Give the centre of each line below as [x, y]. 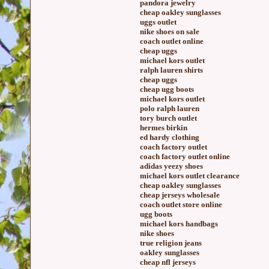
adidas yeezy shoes [171, 166]
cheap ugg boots [167, 89]
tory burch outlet [168, 118]
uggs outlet [158, 22]
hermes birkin [164, 128]
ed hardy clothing [170, 137]
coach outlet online [172, 41]
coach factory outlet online [185, 156]
